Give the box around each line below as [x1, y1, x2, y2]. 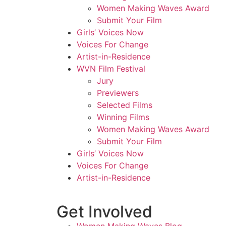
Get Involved [56, 202, 152, 222]
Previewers [97, 88, 139, 98]
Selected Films [97, 100, 152, 110]
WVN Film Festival [77, 64, 145, 74]
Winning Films [97, 112, 149, 123]
